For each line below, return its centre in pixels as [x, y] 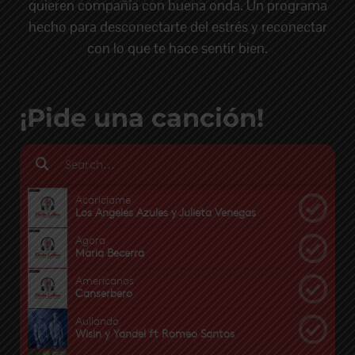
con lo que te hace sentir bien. [177, 48]
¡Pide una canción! [142, 117]
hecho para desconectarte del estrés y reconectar [177, 26]
